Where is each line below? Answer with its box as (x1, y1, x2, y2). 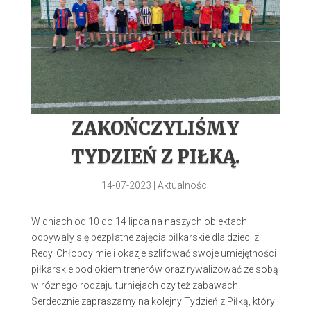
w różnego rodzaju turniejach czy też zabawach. (31, 280, 240, 292)
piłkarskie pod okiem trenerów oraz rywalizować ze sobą (31, 264, 278, 276)
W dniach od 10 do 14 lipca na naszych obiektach (31, 216, 247, 228)
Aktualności (158, 180, 210, 192)
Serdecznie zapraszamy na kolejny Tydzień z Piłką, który (31, 296, 275, 308)
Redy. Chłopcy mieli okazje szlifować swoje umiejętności (31, 248, 276, 260)
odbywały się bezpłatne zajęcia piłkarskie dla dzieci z (31, 232, 259, 244)
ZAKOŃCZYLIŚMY (71, 117, 239, 140)
